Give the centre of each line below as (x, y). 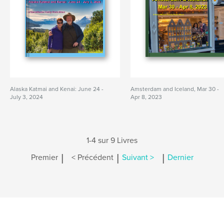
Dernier (180, 158)
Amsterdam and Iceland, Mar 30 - (175, 89)
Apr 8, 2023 (146, 97)
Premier (44, 158)
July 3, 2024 (26, 97)
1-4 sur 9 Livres (112, 140)
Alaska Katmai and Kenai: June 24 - (57, 89)
